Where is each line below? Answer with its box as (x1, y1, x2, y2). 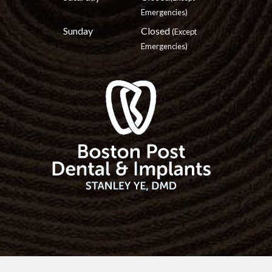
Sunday (63, 25, 93, 37)
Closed (141, 25, 172, 37)
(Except (172, 27, 197, 37)
